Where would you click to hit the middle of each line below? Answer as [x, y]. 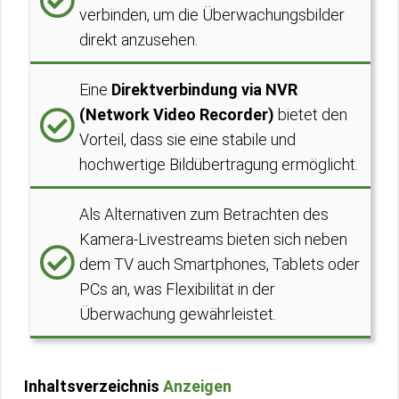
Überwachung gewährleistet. [178, 314]
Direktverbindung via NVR [204, 90]
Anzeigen [197, 386]
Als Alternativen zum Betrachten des [204, 214]
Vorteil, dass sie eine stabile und [187, 139]
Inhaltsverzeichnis [92, 386]
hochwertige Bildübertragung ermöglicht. [219, 164]
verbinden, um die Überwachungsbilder [212, 15]
